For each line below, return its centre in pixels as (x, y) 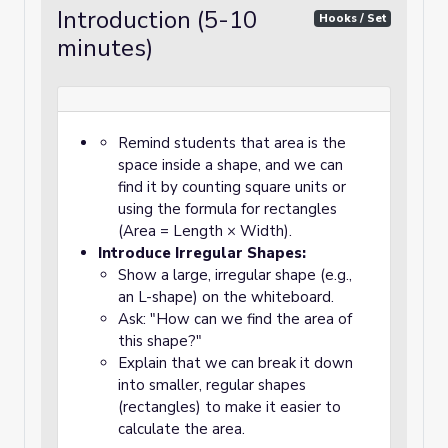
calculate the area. (181, 429)
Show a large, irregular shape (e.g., (235, 275)
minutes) (105, 48)
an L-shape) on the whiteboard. (226, 297)
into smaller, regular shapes (212, 385)
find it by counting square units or (232, 187)
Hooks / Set (352, 18)
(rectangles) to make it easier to (229, 407)
